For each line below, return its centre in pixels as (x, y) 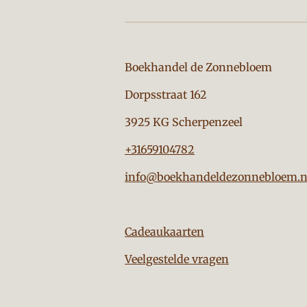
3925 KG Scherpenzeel (184, 122)
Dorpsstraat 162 (167, 95)
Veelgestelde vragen (177, 259)
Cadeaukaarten (164, 232)
